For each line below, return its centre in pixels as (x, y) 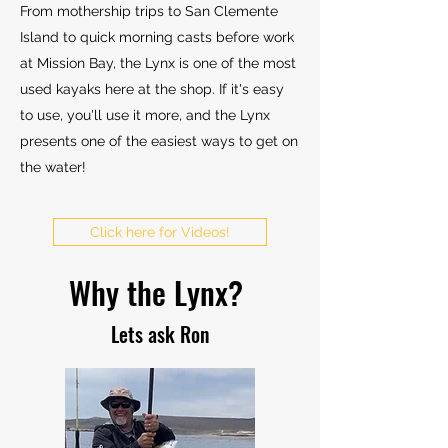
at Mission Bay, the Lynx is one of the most (158, 62)
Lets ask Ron (160, 333)
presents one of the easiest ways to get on (159, 140)
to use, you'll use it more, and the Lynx (145, 114)
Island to (50, 36)
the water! (55, 166)
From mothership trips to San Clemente (149, 10)
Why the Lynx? (160, 291)
